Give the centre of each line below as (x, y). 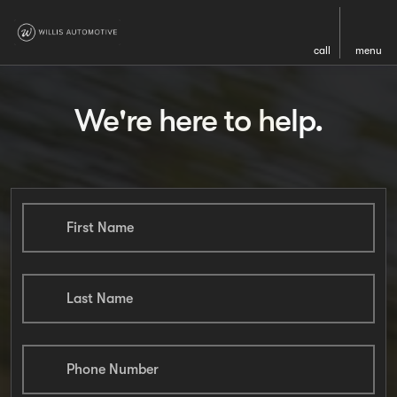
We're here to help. (198, 121)
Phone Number (113, 370)
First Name (100, 228)
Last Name (100, 299)
